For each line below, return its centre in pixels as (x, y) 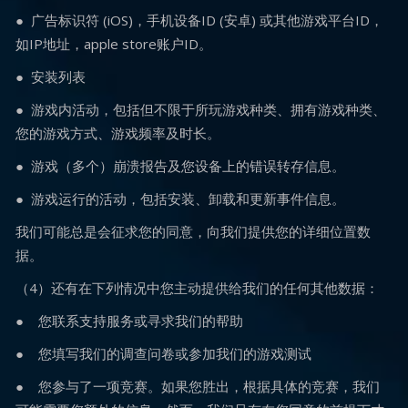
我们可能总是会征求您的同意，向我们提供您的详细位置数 (193, 231)
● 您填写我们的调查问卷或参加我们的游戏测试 (163, 353)
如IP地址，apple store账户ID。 (114, 44)
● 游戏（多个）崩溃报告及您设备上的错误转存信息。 (180, 166)
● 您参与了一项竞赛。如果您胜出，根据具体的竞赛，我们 (198, 386)
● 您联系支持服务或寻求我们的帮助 (129, 321)
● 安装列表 (51, 76)
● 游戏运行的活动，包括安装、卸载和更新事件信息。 (180, 199)
